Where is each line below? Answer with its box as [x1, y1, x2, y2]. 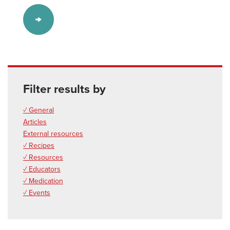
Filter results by [23, 82, 106, 97]
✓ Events [23, 188, 50, 198]
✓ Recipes [23, 141, 54, 150]
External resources [23, 129, 83, 139]
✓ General [23, 106, 54, 115]
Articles [23, 118, 47, 127]
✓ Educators [23, 165, 61, 174]
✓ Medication [23, 177, 63, 186]
